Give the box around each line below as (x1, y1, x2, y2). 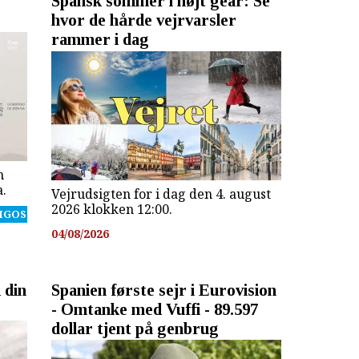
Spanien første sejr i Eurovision (50, 280, 276, 299)
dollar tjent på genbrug (50, 318, 219, 337)
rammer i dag (50, 30, 149, 49)
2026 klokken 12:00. (50, 200, 172, 219)
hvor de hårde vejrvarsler (50, 10, 236, 30)
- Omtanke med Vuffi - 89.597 (50, 299, 258, 318)
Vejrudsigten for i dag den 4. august (50, 185, 271, 204)
